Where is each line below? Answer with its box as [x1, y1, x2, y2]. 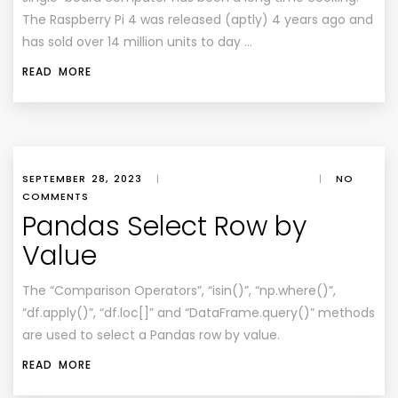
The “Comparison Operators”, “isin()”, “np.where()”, [22, 282, 336, 299]
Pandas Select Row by [22, 208, 306, 245]
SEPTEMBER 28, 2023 [22, 171, 142, 186]
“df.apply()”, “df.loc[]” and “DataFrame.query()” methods [22, 304, 375, 322]
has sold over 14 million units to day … [22, 33, 252, 51]
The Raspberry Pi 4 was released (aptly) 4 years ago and [22, 11, 373, 28]
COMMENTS [22, 189, 89, 203]
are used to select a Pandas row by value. [22, 326, 280, 344]
